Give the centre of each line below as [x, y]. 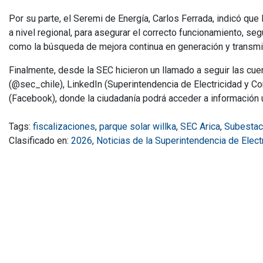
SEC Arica [200, 126]
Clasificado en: [40, 140]
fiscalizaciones [64, 126]
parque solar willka [138, 126]
